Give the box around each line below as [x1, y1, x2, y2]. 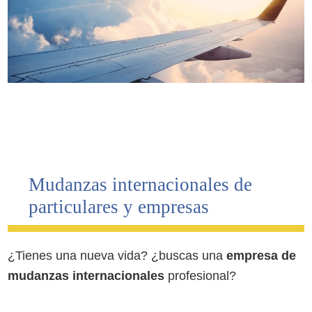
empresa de [226, 248, 297, 263]
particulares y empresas [29, 196, 210, 217]
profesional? [164, 268, 237, 283]
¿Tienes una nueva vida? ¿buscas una [8, 248, 227, 263]
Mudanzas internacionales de [29, 173, 253, 195]
